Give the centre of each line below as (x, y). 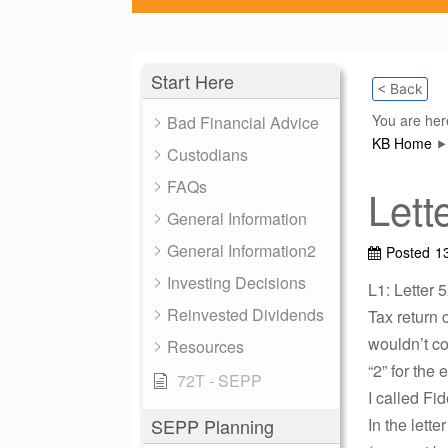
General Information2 (241, 250)
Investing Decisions (236, 282)
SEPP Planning (212, 426)
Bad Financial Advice (243, 122)
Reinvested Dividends (245, 314)
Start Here (192, 81)
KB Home (402, 143)
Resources (205, 346)
